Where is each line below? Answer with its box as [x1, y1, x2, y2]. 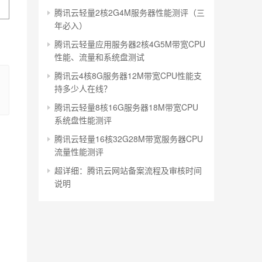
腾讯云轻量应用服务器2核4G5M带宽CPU [54, 38, 205, 50]
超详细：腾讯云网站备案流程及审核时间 [54, 164, 202, 176]
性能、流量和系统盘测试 [54, 51, 144, 63]
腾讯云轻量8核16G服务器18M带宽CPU [54, 101, 198, 113]
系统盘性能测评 [54, 114, 112, 126]
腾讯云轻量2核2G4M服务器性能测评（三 [54, 6, 205, 18]
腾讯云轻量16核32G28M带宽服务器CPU [54, 133, 203, 144]
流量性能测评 [54, 146, 104, 157]
